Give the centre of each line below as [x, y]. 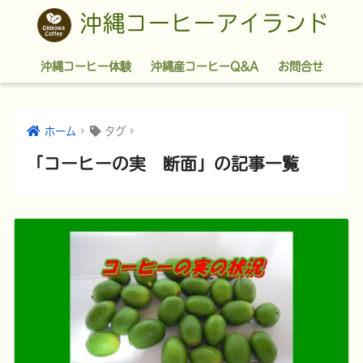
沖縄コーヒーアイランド [200, 23]
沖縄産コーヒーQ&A [204, 66]
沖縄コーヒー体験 [85, 66]
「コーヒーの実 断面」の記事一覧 [162, 163]
